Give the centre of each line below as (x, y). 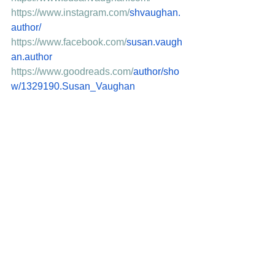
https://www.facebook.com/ (69, 42)
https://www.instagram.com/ (70, 13)
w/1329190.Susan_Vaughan (73, 86)
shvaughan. (155, 13)
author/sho (156, 72)
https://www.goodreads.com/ (72, 72)
